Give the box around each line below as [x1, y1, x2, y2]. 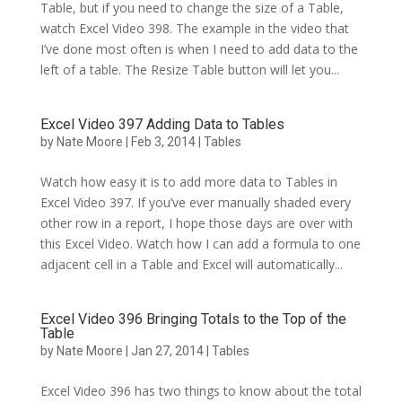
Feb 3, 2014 [130, 135, 196, 149]
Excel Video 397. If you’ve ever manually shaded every [39, 194, 351, 211]
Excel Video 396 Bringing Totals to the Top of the [39, 310, 346, 328]
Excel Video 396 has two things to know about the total [39, 382, 362, 399]
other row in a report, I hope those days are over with [39, 214, 353, 232]
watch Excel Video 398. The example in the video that [39, 20, 349, 37]
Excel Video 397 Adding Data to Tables [39, 116, 284, 133]
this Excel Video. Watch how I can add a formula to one [39, 235, 361, 252]
